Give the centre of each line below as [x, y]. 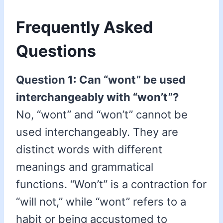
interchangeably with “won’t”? [97, 97]
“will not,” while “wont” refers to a [101, 202]
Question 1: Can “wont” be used [101, 80]
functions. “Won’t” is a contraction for [111, 184]
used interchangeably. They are [97, 132]
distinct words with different [89, 150]
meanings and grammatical [85, 167]
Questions [56, 51]
